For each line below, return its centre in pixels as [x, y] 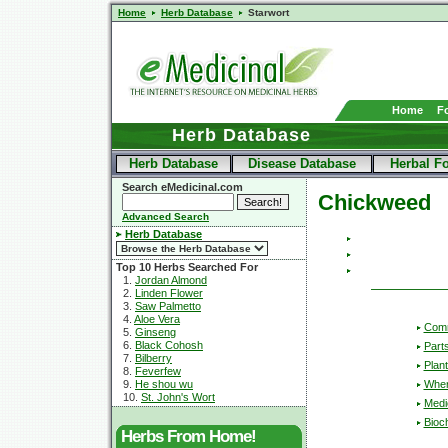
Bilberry [153, 358]
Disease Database [302, 163]
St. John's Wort [178, 397]
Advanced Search [165, 216]
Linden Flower [169, 293]
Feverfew [158, 371]
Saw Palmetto [168, 306]
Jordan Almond [171, 280]
